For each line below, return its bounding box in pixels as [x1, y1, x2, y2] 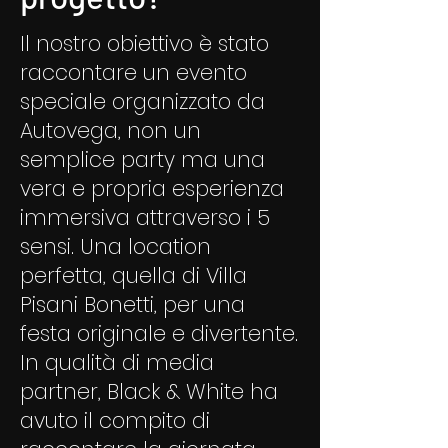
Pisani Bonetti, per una [20, 290, 245, 319]
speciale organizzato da [20, 87, 265, 116]
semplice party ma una [20, 145, 265, 174]
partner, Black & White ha [20, 377, 278, 406]
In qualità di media [20, 348, 214, 377]
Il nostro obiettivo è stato [20, 29, 269, 58]
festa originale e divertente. [20, 319, 298, 348]
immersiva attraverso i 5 [20, 203, 270, 232]
